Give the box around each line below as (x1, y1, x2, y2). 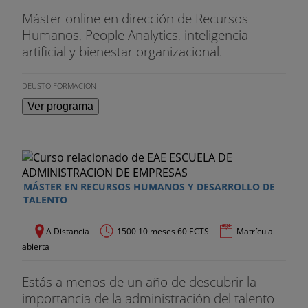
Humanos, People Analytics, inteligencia (22, 25, 248, 44)
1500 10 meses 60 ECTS (117, 225, 209, 237)
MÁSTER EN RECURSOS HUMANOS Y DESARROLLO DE (23, 179, 275, 193)
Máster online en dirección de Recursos (22, 8, 248, 27)
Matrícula (236, 225, 273, 237)
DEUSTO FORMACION (22, 80, 96, 91)
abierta (22, 240, 49, 252)
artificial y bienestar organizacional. (22, 41, 223, 60)
